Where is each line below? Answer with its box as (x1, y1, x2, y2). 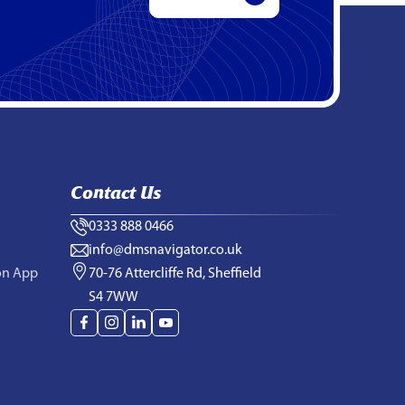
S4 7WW (89, 289, 138, 305)
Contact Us (71, 180, 161, 203)
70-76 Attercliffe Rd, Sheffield (89, 266, 261, 281)
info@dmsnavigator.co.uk (89, 242, 242, 258)
